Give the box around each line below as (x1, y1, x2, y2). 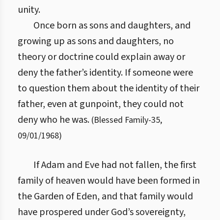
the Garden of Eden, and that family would (18, 190, 193, 203)
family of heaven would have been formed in (18, 174, 200, 188)
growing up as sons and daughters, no (18, 34, 174, 48)
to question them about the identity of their (18, 82, 199, 95)
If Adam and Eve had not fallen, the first (33, 158, 196, 172)
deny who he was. (18, 113, 89, 127)
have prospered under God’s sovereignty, (18, 205, 186, 219)
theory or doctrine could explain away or (18, 50, 185, 64)
